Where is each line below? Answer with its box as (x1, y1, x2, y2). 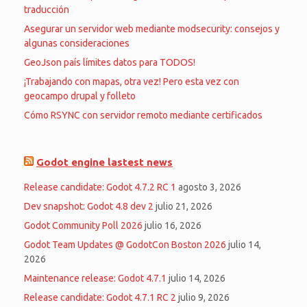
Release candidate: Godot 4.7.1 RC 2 (24, 291, 176, 303)
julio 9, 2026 (178, 291, 230, 303)
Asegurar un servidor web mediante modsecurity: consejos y (24, 23, 280, 34)
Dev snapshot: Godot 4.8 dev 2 (24, 200, 153, 212)
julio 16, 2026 (145, 219, 201, 231)
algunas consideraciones (24, 37, 130, 49)
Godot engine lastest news (36, 156, 173, 168)
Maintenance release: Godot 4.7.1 (24, 272, 167, 284)
